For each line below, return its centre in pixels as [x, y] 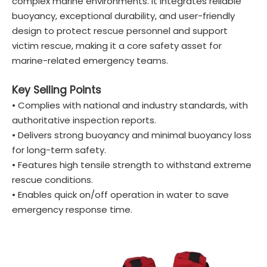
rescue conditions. [52, 180]
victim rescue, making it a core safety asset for [117, 46]
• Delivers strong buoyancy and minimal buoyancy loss [132, 135]
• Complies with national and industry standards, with [130, 105]
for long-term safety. [59, 150]
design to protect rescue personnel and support [120, 31]
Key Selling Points [57, 90]
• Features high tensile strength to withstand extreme [132, 165]
